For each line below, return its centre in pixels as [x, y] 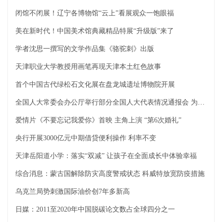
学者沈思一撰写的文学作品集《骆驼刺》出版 [85, 49]
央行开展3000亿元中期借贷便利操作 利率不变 [86, 138]
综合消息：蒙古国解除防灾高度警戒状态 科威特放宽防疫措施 [110, 173]
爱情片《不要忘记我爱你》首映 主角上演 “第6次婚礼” [98, 120]
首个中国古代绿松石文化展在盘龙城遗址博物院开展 [95, 84]
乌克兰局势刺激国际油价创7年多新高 [73, 191]
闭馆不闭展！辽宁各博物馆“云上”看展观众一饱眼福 [95, 13]
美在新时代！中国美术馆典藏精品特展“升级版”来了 [95, 31]
